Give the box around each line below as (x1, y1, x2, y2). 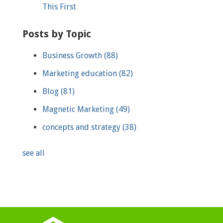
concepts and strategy (42, 122, 122, 132)
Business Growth (42, 50, 104, 60)
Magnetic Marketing (42, 104, 116, 114)
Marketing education (42, 68, 119, 78)
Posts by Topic (22, 27, 91, 40)
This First (42, 1, 76, 11)
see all (22, 148, 45, 158)
